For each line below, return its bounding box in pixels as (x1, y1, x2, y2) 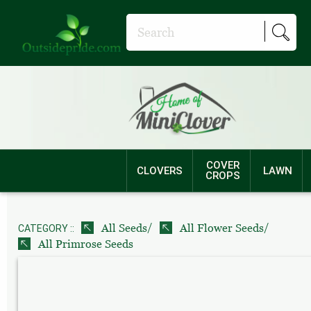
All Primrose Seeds (35, 237, 133, 251)
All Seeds (99, 221, 147, 235)
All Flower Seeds (177, 221, 264, 235)
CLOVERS (136, 164, 183, 177)
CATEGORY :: (18, 222, 74, 234)
